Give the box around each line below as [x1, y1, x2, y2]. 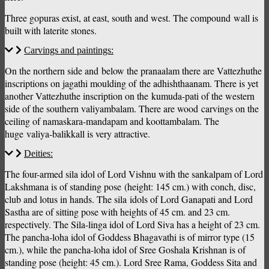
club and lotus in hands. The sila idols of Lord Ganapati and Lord [5, 193, 253, 206]
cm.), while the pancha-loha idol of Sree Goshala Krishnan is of [5, 243, 246, 256]
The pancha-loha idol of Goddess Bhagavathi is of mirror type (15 [5, 231, 255, 244]
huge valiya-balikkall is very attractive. [5, 127, 150, 141]
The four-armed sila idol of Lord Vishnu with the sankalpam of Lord [5, 168, 263, 181]
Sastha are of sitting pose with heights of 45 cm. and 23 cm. [5, 205, 230, 219]
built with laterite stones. [5, 24, 97, 37]
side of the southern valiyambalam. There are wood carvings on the [5, 102, 259, 115]
